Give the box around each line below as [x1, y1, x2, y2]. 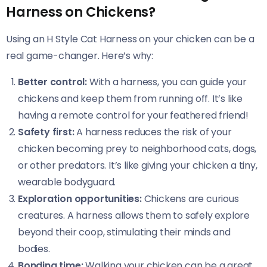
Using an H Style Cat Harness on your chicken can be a [6, 32, 254, 46]
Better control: [18, 74, 87, 89]
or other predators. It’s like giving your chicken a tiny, [18, 158, 257, 172]
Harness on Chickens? [6, 2, 156, 21]
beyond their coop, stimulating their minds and [18, 225, 231, 239]
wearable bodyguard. [18, 175, 116, 189]
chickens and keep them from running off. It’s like [18, 91, 243, 105]
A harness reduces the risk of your [74, 125, 232, 139]
